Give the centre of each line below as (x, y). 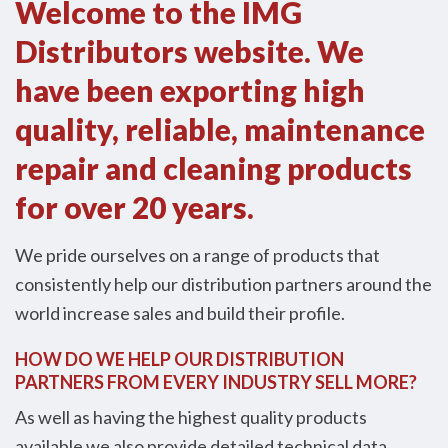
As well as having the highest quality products (191, 416)
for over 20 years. (134, 206)
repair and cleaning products (213, 167)
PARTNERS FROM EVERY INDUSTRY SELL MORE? (216, 381)
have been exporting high (190, 89)
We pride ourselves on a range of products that (197, 254)
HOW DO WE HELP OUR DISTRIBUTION (179, 358)
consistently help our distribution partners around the (223, 283)
